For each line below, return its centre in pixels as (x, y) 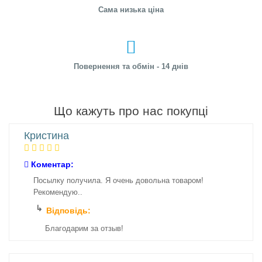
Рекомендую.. (58, 192)
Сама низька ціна (131, 10)
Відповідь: (68, 211)
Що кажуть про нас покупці (131, 111)
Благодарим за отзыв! (84, 228)
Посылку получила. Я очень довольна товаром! (118, 180)
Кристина (46, 136)
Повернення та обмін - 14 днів (131, 66)
